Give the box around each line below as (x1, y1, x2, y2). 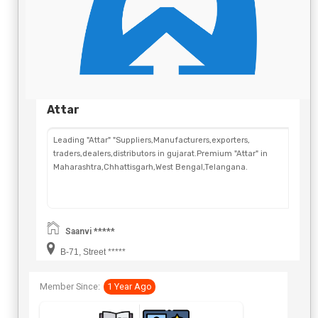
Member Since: (40, 281, 100, 292)
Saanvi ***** (65, 226, 115, 237)
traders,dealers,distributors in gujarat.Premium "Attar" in (53, 149, 268, 159)
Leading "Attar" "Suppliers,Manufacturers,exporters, (53, 136, 250, 146)
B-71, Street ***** (58, 247, 126, 258)
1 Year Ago (107, 281, 152, 292)
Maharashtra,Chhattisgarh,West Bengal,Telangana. (53, 163, 248, 172)
